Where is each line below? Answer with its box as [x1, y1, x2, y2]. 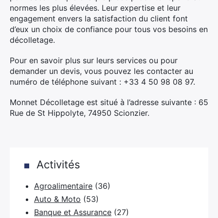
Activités [36, 158, 80, 171]
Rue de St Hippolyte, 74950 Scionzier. [10, 108, 149, 118]
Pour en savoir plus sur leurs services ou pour [10, 55, 178, 65]
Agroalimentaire [34, 181, 92, 191]
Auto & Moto [34, 194, 81, 204]
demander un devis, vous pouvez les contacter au [10, 66, 193, 76]
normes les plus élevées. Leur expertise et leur [10, 3, 181, 13]
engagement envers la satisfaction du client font [10, 14, 188, 23]
